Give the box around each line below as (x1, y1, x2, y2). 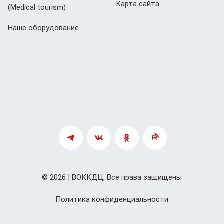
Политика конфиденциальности (55, 194, 168, 204)
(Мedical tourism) (8, 2, 66, 12)
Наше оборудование (8, 23, 79, 32)
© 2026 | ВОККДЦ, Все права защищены (42, 172, 182, 182)
